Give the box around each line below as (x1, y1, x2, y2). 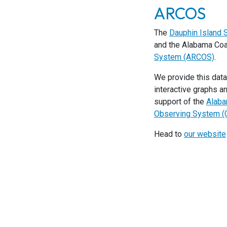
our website (184, 129, 226, 139)
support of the (154, 97, 206, 107)
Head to (154, 129, 184, 139)
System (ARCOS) (154, 52, 214, 62)
